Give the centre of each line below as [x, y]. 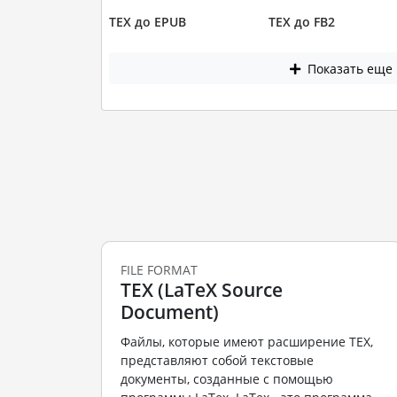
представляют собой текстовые [217, 361]
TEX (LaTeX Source [201, 289]
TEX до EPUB [147, 22]
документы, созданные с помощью [226, 379]
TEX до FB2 [302, 22]
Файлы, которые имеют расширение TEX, [246, 342]
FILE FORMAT [159, 269]
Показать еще [349, 68]
